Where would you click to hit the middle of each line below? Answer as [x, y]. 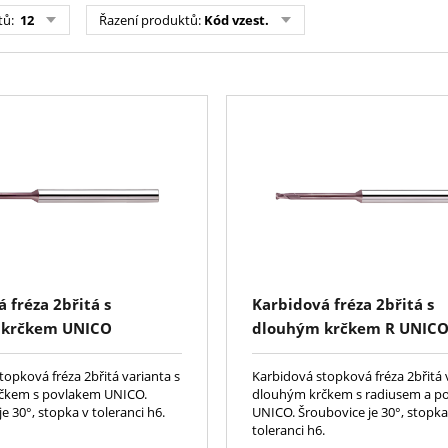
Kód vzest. [236, 20]
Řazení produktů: [151, 20]
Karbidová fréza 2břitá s [343, 304]
